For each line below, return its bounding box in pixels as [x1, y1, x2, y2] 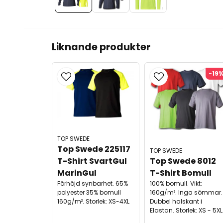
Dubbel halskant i [149, 197, 202, 206]
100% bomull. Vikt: [149, 179, 202, 188]
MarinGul [57, 167, 97, 179]
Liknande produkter [52, 40, 150, 54]
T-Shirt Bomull [149, 167, 212, 179]
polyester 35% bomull [57, 188, 121, 197]
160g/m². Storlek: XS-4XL [57, 197, 129, 206]
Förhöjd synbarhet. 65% [57, 179, 128, 188]
